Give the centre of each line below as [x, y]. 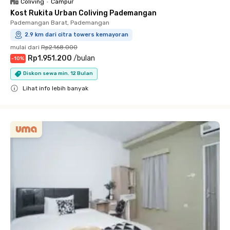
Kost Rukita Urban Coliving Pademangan [83, 13]
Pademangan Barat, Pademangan [60, 22]
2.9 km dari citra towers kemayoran [76, 34]
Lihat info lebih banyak [55, 88]
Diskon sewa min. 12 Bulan [58, 73]
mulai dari [25, 47]
